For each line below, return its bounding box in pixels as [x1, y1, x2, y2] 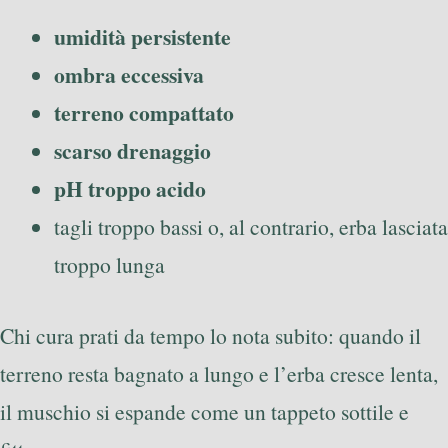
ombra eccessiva [54, 59, 204, 91]
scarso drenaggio [54, 135, 211, 167]
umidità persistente [54, 21, 231, 53]
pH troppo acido [54, 173, 206, 205]
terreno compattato [54, 97, 234, 129]
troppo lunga [54, 250, 165, 280]
